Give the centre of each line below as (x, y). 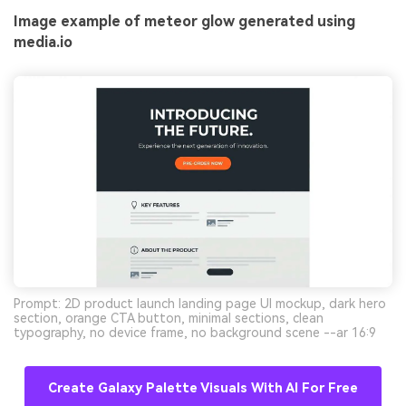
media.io (43, 43)
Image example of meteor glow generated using (184, 22)
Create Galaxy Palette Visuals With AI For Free (203, 388)
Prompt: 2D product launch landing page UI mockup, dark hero (200, 303)
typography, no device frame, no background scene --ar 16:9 (195, 332)
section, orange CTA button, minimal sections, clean (169, 318)
